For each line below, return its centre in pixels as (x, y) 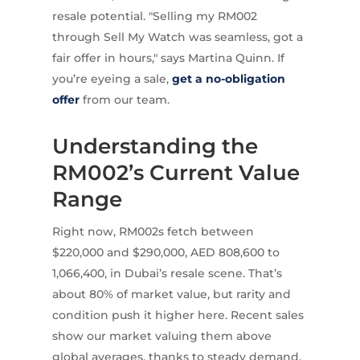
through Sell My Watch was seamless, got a (177, 37)
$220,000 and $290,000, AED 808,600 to (166, 253)
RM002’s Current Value (176, 173)
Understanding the (155, 147)
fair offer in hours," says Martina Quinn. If (168, 58)
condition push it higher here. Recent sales (178, 315)
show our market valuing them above (162, 336)
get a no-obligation (228, 79)
